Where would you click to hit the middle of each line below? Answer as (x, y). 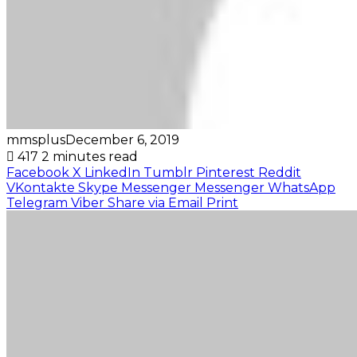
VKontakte (41, 187)
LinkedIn (112, 172)
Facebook (38, 172)
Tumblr (168, 172)
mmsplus (36, 139)
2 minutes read (90, 156)
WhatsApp (302, 187)
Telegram (37, 202)
